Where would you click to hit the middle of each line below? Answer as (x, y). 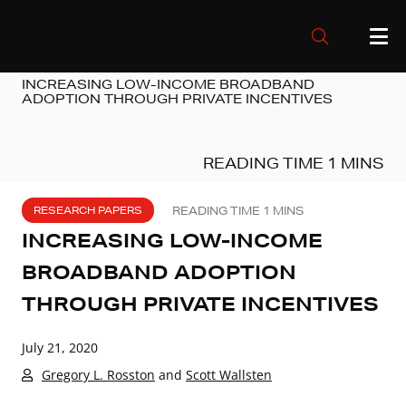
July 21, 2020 (60, 347)
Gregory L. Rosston (98, 374)
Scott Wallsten (229, 374)
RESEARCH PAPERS (88, 210)
